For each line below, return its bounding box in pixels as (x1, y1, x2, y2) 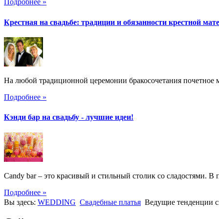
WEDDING (38, 197, 76, 206)
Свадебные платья (80, 197, 141, 206)
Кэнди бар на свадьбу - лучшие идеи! (4, 113, 133, 122)
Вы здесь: (4, 197, 38, 206)
